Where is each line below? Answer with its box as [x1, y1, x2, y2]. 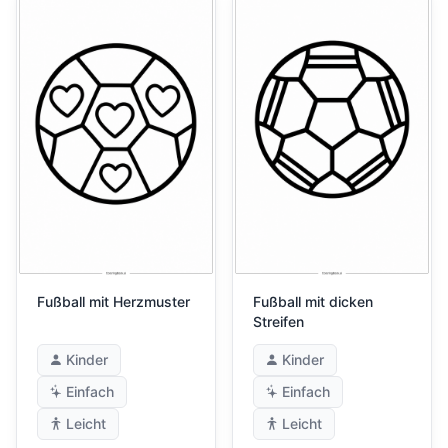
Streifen [253, 313, 304, 330]
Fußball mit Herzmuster [37, 293, 190, 310]
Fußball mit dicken [253, 293, 373, 310]
